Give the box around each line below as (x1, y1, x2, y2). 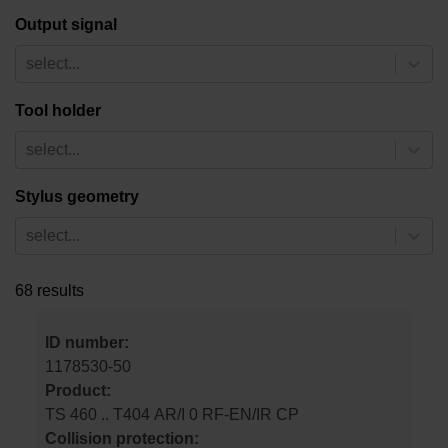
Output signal (15, 15, 117, 33)
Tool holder (15, 101, 101, 119)
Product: (45, 382, 111, 400)
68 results (15, 281, 84, 299)
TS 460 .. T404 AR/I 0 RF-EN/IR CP (202, 406, 299, 424)
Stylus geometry (15, 187, 139, 205)
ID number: (45, 334, 129, 352)
